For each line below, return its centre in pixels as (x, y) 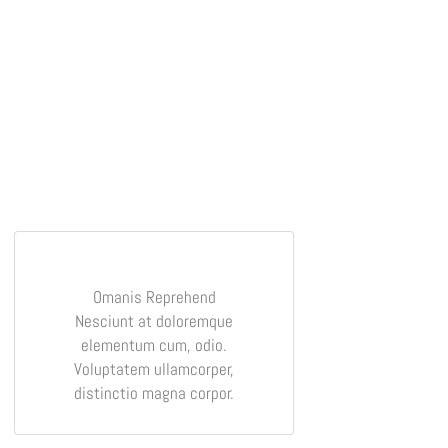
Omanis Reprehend (154, 296)
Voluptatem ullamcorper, (154, 368)
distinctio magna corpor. (154, 392)
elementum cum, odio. (154, 344)
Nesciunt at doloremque (154, 320)
